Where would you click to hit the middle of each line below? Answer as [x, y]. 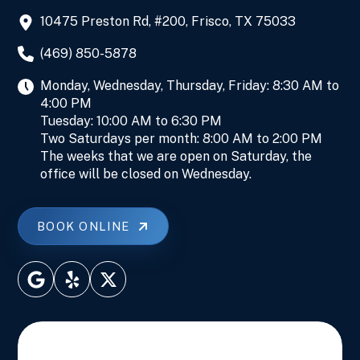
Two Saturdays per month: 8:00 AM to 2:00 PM [182, 138]
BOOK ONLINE [84, 226]
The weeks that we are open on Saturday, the [176, 156]
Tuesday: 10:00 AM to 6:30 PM [131, 121]
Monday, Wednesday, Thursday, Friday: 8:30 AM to [190, 85]
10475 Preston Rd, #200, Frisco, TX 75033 [168, 21]
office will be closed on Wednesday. [146, 174]
